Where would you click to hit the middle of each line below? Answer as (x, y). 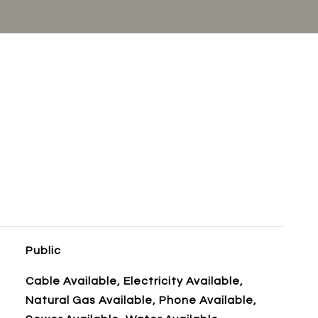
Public (43, 251)
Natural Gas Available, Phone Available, (141, 300)
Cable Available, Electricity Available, (134, 281)
